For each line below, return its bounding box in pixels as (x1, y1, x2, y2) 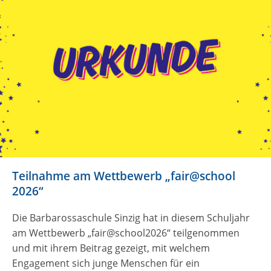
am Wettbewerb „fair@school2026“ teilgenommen (12, 226, 240, 240)
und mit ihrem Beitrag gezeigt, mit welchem (12, 241, 210, 255)
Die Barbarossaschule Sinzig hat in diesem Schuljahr (12, 211, 250, 224)
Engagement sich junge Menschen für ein (12, 256, 200, 270)
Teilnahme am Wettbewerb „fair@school (12, 168, 235, 184)
